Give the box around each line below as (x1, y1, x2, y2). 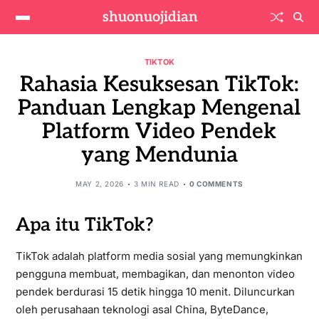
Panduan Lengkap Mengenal (18, 95, 301, 121)
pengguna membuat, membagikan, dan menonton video (15, 267, 295, 281)
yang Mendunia (80, 142, 238, 168)
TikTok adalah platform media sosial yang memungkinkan (15, 249, 303, 263)
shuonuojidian (102, 9, 198, 26)
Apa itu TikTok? (15, 214, 154, 236)
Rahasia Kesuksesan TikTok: (19, 72, 299, 98)
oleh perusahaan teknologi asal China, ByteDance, (15, 303, 268, 316)
